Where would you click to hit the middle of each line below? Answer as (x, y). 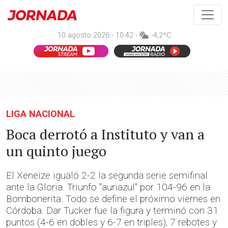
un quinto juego (56, 151)
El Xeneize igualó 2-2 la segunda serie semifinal (107, 175)
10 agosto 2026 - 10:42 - (98, 35)
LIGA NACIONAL (40, 114)
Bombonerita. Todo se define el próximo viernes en (113, 199)
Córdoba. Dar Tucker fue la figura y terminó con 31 (112, 210)
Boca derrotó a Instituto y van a (105, 134)
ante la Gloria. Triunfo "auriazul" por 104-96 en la (108, 187)
